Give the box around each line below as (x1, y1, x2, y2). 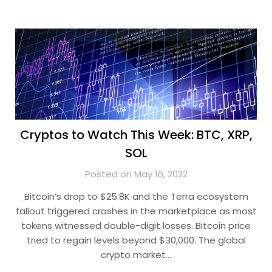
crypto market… (101, 248, 171, 261)
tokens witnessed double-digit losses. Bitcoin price (21, 219, 251, 232)
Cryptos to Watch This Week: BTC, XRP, (19, 126, 253, 143)
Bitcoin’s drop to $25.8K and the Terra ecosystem (24, 190, 248, 203)
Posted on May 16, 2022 (84, 168, 188, 180)
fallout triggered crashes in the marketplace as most (15, 205, 257, 217)
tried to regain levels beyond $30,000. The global (26, 234, 246, 246)
